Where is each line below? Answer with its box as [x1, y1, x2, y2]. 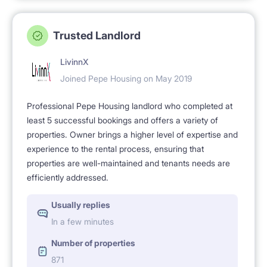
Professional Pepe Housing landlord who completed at [27, 100, 232, 111]
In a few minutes [51, 216, 114, 226]
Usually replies [51, 199, 110, 210]
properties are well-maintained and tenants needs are [27, 157, 230, 168]
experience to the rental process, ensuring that [27, 143, 204, 154]
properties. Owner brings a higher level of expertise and [27, 129, 238, 139]
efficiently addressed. [27, 172, 108, 182]
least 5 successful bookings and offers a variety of [27, 114, 218, 125]
